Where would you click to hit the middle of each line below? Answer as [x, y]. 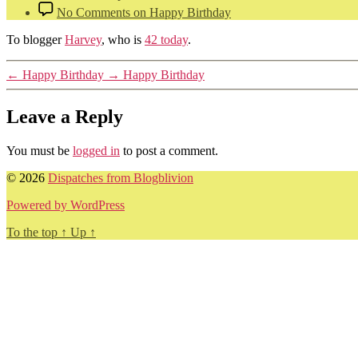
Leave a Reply [65, 116]
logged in [96, 150]
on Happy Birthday [181, 12]
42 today [166, 39]
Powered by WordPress [66, 205]
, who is [123, 39]
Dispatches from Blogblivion [121, 177]
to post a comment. [169, 150]
